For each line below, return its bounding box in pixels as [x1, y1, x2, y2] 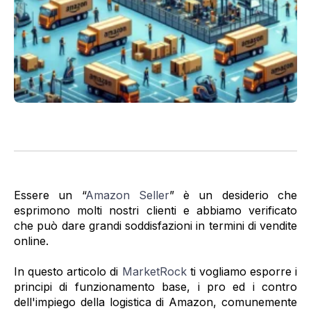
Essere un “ [14, 188, 85, 202]
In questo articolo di [14, 264, 122, 279]
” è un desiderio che [169, 188, 298, 202]
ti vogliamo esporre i [190, 264, 297, 279]
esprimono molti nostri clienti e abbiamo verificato [14, 203, 297, 217]
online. [14, 234, 49, 248]
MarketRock [121, 264, 190, 279]
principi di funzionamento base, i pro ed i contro [14, 280, 297, 294]
